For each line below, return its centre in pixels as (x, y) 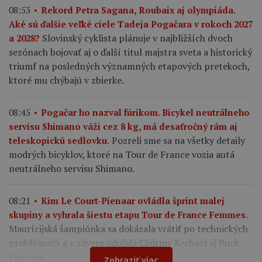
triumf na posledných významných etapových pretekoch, (129, 66)
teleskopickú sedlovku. (59, 141)
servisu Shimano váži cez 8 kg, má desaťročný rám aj (123, 127)
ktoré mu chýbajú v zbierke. (66, 80)
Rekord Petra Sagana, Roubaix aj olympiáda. (138, 10)
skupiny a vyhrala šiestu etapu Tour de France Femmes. (128, 215)
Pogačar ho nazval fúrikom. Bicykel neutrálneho (145, 113)
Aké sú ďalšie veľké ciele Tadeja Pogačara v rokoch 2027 (131, 24)
